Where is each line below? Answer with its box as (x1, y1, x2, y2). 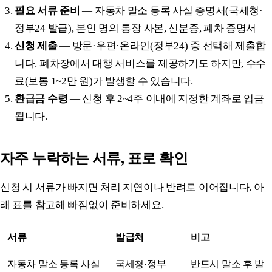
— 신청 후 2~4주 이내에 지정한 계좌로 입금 (67, 92, 264, 104)
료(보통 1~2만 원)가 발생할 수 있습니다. (15, 75, 193, 87)
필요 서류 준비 (15, 4, 80, 16)
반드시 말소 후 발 (191, 258, 265, 269)
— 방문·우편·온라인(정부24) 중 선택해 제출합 (57, 39, 266, 52)
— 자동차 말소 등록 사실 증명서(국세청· (80, 4, 263, 16)
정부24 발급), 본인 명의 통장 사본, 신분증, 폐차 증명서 (15, 22, 257, 34)
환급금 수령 (15, 92, 68, 104)
